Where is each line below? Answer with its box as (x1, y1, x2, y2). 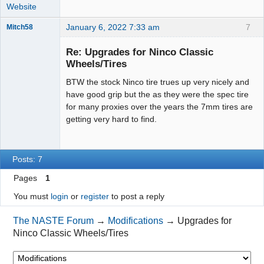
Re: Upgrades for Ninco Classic (66, 45, 213, 58)
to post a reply (108, 192, 164, 202)
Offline (15, 55, 38, 64)
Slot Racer (6, 34, 40, 42)
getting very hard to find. (66, 114, 157, 124)
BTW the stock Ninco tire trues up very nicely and (66, 77, 249, 87)
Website (6, 2, 37, 11)
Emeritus (6, 42, 35, 51)
